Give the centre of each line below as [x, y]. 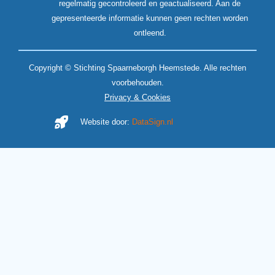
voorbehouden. [137, 82]
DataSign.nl [153, 122]
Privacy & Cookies [137, 97]
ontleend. [150, 33]
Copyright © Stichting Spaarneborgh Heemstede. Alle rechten [137, 68]
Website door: [107, 122]
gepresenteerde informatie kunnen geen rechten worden [150, 18]
